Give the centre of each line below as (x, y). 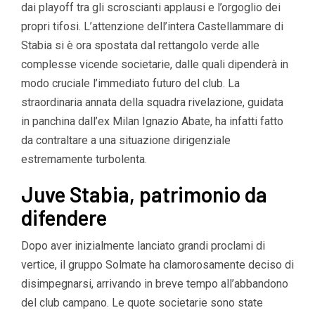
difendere (64, 217)
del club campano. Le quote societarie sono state (142, 302)
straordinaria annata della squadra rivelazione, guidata (152, 102)
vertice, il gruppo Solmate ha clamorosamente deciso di (157, 264)
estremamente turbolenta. (84, 159)
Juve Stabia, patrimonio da (144, 194)
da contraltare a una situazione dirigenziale (126, 140)
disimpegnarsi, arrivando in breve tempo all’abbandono (155, 283)
